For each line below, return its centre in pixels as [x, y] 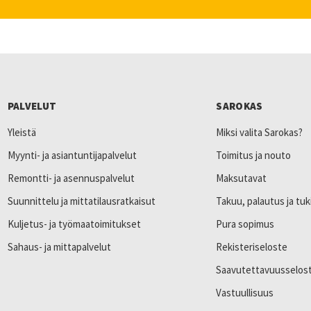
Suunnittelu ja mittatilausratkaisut [81, 201]
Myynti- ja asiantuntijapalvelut [72, 155]
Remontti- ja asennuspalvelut [71, 178]
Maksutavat [242, 178]
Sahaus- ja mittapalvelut [59, 246]
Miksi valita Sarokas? [260, 132]
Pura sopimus [245, 224]
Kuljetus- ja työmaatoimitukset [74, 224]
